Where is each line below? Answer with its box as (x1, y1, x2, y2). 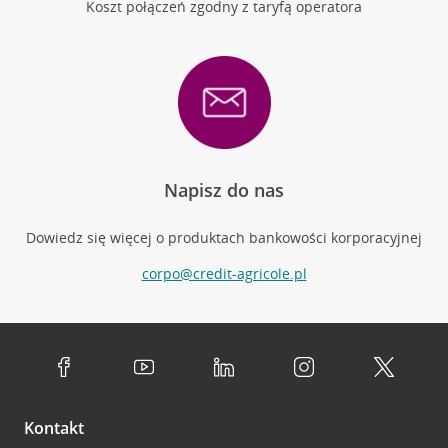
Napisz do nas (164, 177, 284, 202)
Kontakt (24, 416, 84, 439)
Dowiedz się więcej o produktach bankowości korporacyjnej (26, 227, 422, 247)
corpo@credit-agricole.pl (141, 263, 307, 283)
